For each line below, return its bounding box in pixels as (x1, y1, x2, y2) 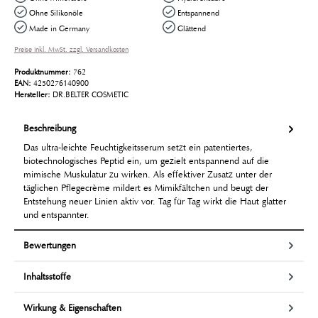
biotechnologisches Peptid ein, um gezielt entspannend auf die (23, 155, 269, 168)
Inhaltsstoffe (23, 270, 71, 283)
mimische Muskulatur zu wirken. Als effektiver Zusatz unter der (23, 169, 272, 181)
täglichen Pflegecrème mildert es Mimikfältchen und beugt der (23, 182, 268, 194)
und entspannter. (23, 209, 89, 221)
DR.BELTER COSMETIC (53, 89, 128, 99)
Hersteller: (14, 89, 53, 99)
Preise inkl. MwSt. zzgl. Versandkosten (14, 45, 128, 54)
